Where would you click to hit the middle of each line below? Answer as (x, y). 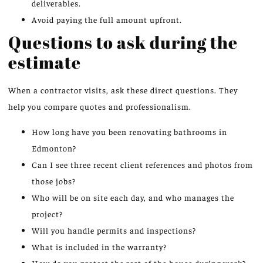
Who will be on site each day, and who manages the (133, 197)
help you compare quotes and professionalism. (100, 107)
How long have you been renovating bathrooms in (129, 131)
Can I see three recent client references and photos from (142, 164)
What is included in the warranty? (99, 246)
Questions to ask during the (123, 42)
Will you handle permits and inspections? (114, 230)
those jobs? (54, 181)
